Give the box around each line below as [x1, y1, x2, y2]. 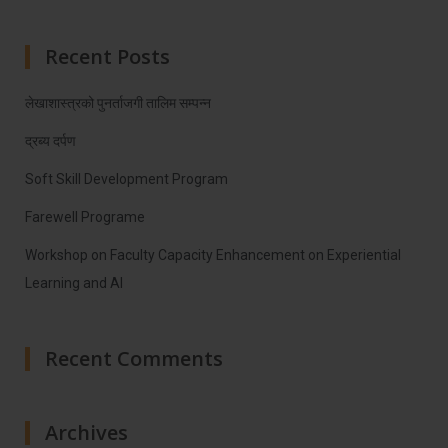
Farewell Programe [25, 209, 145, 225]
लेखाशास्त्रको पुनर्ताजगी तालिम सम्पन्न [25, 95, 211, 111]
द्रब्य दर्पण [25, 133, 76, 149]
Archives [45, 419, 128, 446]
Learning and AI [25, 275, 123, 291]
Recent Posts [45, 43, 170, 70]
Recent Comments [45, 345, 223, 372]
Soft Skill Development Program [25, 171, 228, 187]
